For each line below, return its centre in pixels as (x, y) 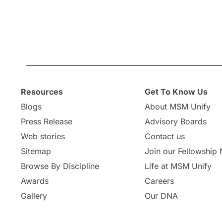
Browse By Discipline (60, 166)
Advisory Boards (176, 121)
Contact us (165, 136)
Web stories (43, 136)
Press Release (46, 121)
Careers (160, 181)
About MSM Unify (178, 107)
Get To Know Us (176, 92)
